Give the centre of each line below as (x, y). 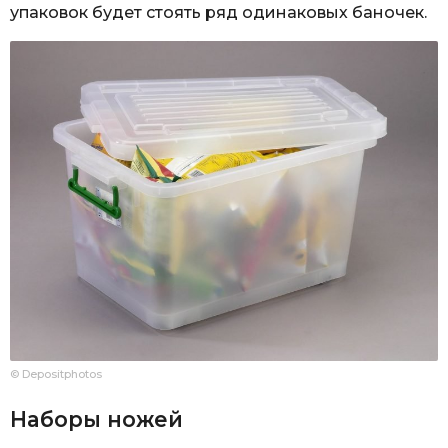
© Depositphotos (56, 373)
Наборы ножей (96, 420)
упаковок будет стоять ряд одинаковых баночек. (218, 13)
